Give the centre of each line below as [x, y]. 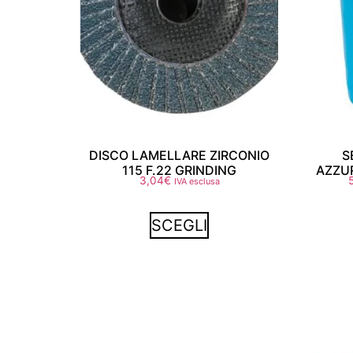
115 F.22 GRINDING [180, 171]
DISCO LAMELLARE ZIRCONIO [180, 156]
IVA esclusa [197, 182]
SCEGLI [180, 226]
